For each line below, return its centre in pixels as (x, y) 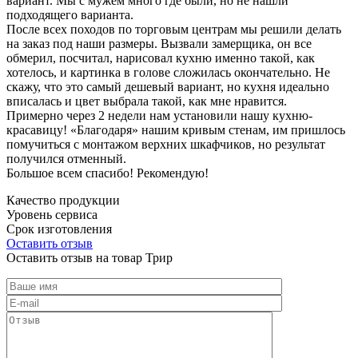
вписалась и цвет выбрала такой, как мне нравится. (147, 101)
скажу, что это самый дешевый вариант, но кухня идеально (168, 86)
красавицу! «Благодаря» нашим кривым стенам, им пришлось (176, 129)
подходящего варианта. (70, 14)
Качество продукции (63, 200)
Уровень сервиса (52, 214)
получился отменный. (66, 158)
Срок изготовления (59, 229)
